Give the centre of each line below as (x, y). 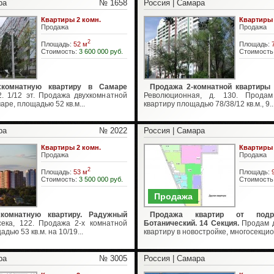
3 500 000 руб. (101, 179)
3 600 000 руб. (101, 51)
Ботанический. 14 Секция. (191, 223)
